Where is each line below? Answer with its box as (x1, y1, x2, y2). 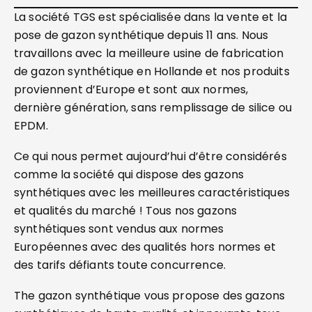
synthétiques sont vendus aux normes (14, 221, 224, 237)
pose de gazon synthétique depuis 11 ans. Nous (14, 27, 269, 43)
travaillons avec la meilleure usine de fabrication (14, 45, 284, 61)
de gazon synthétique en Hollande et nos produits (14, 63, 290, 79)
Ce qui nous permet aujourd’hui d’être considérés (14, 148, 287, 164)
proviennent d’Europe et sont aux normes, (14, 81, 249, 97)
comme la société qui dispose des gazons (14, 166, 244, 182)
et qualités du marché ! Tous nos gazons (14, 203, 237, 219)
